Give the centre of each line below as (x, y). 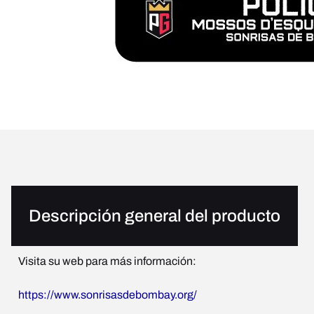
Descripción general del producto (155, 216)
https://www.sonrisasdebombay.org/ (108, 294)
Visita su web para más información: (107, 261)
